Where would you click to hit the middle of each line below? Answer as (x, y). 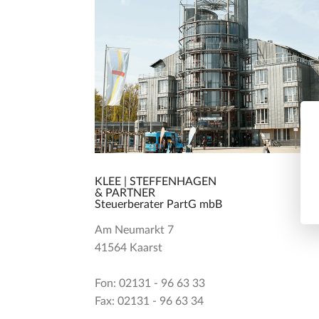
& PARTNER (125, 193)
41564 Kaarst (129, 248)
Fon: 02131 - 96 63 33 (150, 283)
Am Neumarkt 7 (134, 230)
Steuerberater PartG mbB (160, 204)
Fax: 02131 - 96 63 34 (149, 301)
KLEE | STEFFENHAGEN (156, 182)
